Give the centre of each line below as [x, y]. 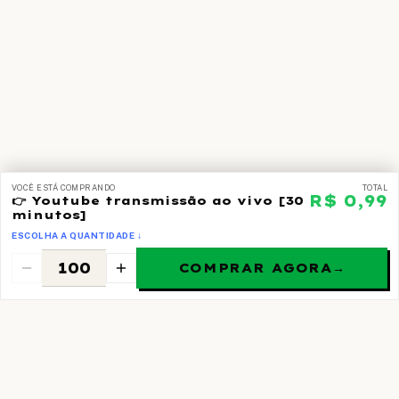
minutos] [49, 215]
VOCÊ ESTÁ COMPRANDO [64, 187]
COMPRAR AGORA [255, 268]
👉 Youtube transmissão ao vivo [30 [158, 200]
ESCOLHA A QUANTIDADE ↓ [77, 235]
